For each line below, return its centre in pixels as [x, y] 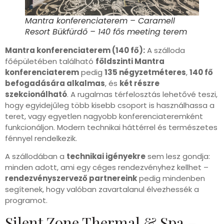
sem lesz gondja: [178, 156]
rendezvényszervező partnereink [71, 178]
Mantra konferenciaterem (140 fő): [75, 50]
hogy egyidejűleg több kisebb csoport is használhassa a [110, 105]
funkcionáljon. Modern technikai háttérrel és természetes [111, 127]
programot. [26, 200]
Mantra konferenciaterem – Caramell [100, 20]
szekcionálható [36, 94]
